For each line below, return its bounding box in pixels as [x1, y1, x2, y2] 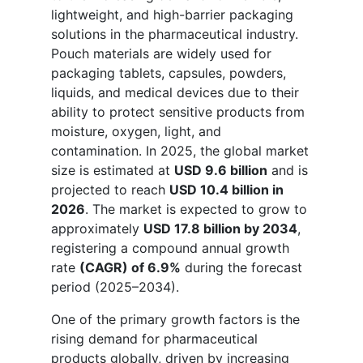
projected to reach [51, 181, 169, 198]
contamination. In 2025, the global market [51, 142, 309, 159]
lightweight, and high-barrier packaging [51, 6, 293, 23]
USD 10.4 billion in [169, 181, 284, 198]
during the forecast [181, 258, 302, 275]
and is [267, 161, 308, 178]
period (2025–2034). [51, 278, 179, 295]
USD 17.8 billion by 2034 [143, 220, 297, 237]
